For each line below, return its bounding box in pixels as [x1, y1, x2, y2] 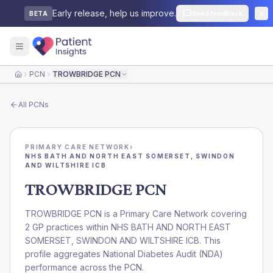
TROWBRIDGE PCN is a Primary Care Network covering [25, 208, 247, 219]
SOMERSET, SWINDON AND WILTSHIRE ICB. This [25, 235, 221, 246]
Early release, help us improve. [52, 8, 176, 18]
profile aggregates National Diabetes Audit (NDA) [25, 249, 223, 259]
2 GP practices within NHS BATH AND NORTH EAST [25, 222, 231, 232]
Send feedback [192, 9, 243, 18]
